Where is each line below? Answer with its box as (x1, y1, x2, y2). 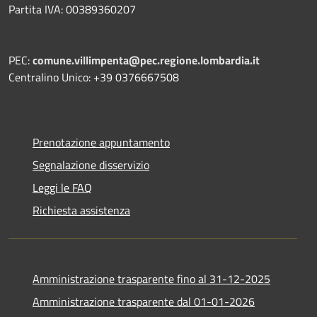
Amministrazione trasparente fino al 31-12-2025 (33, 270, 270, 287)
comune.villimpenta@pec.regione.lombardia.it (33, 51, 260, 69)
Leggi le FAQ (33, 178, 92, 196)
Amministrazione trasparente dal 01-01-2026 (33, 292, 255, 310)
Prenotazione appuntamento (33, 133, 170, 151)
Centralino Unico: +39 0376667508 (8, 68, 179, 86)
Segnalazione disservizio (33, 156, 149, 173)
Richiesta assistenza (33, 201, 130, 219)
